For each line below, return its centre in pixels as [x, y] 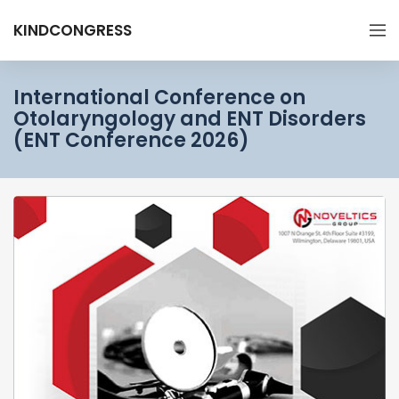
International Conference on [159, 98]
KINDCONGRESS [73, 30]
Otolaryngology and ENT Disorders [190, 119]
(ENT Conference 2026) [131, 140]
